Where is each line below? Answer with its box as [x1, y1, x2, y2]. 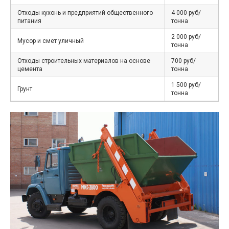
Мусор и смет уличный [17, 37, 84, 45]
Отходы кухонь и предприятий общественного [17, 9, 153, 17]
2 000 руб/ [171, 33, 201, 41]
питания [17, 17, 41, 25]
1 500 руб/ [171, 81, 201, 89]
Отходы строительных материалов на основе [17, 57, 150, 65]
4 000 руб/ [171, 9, 201, 17]
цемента [17, 65, 42, 73]
